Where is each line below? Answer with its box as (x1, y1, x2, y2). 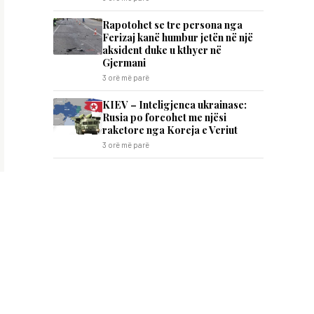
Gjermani (102, 55, 146, 69)
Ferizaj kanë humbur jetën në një (102, 30, 253, 44)
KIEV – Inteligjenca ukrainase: (102, 97, 247, 111)
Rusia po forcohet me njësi (102, 110, 226, 124)
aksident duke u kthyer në (102, 43, 221, 57)
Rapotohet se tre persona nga (102, 18, 243, 32)
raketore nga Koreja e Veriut (102, 123, 238, 137)
